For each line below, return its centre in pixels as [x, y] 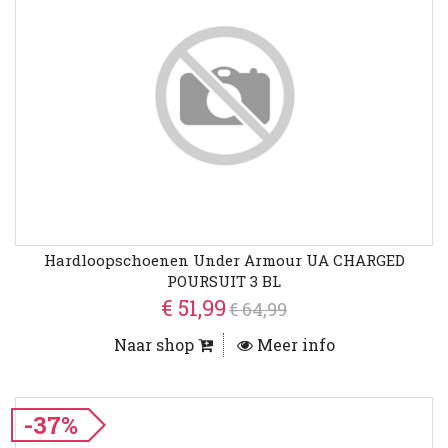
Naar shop [155, 345]
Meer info [293, 345]
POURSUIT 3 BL [224, 281]
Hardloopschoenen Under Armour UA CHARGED [224, 260]
